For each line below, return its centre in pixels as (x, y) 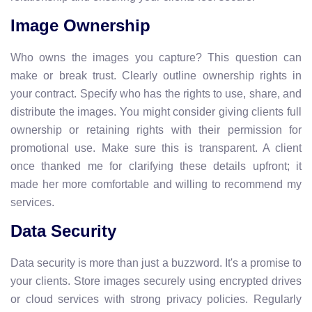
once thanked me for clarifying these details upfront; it (156, 166)
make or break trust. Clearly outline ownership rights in (156, 75)
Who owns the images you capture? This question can (156, 57)
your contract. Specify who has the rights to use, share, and (156, 93)
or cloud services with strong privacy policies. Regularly (156, 299)
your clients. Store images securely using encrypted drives (156, 281)
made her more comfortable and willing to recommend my (156, 184)
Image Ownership (80, 25)
